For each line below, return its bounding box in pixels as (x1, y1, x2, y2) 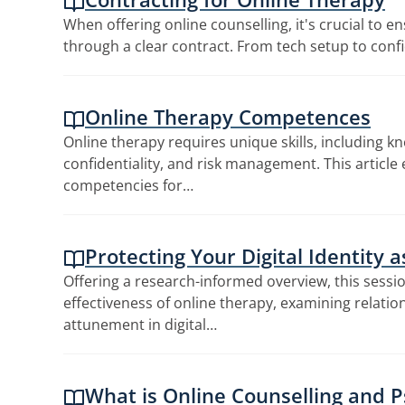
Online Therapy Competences (85, 103, 371, 130)
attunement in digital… (63, 315, 217, 334)
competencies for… (63, 175, 193, 195)
